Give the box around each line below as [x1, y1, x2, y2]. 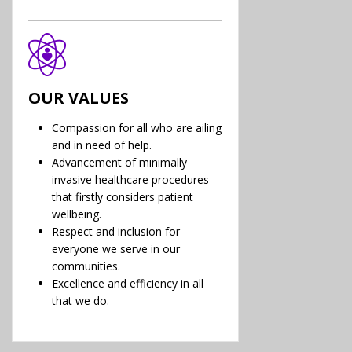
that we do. [52, 293, 109, 308]
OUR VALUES [28, 87, 129, 108]
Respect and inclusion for [52, 224, 180, 239]
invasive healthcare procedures [52, 172, 209, 187]
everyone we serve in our [52, 241, 180, 256]
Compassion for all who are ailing [52, 120, 222, 135]
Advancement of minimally [52, 155, 187, 170]
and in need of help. [52, 137, 152, 152]
